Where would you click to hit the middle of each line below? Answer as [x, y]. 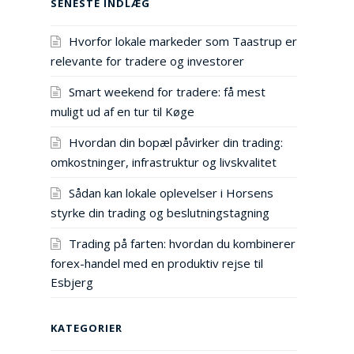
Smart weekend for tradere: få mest [167, 92]
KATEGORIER [87, 328]
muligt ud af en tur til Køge [122, 112]
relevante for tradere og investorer [147, 61]
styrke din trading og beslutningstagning [160, 212]
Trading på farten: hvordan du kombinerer [182, 243]
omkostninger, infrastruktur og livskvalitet [164, 162]
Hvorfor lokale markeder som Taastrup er [183, 41]
